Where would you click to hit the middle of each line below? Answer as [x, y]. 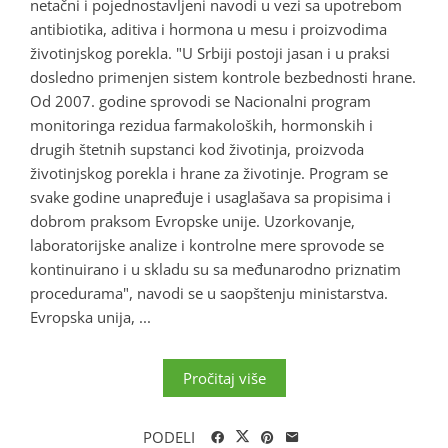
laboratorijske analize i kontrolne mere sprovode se [207, 244]
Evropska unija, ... [90, 316]
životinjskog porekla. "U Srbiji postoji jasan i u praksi [210, 52]
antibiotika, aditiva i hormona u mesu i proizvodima [208, 28]
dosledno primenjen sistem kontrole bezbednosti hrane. [223, 76]
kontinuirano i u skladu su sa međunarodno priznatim [215, 268]
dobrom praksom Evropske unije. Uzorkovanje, [192, 220]
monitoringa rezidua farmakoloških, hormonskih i [201, 124]
